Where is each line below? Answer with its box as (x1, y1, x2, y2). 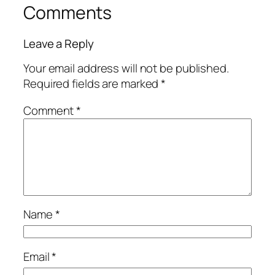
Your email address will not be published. (23, 60, 229, 77)
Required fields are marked (23, 76, 161, 92)
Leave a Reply (23, 35, 94, 52)
